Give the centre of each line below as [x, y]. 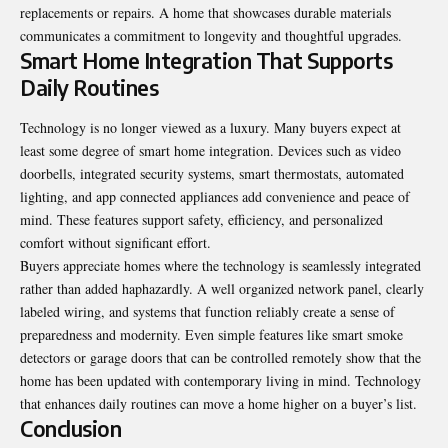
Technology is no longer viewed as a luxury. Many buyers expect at [210, 127]
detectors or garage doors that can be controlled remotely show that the [220, 357]
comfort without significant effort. [115, 242]
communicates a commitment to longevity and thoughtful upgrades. [211, 36]
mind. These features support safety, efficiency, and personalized [201, 219]
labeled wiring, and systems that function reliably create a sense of [207, 311]
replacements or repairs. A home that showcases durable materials [205, 13]
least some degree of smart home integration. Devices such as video [210, 150]
